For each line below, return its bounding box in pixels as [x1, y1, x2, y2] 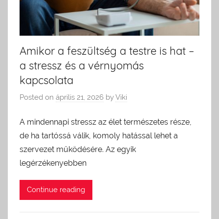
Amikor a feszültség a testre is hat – [20, 44, 194, 58]
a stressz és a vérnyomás [20, 58, 144, 72]
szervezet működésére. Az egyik [20, 144, 136, 154]
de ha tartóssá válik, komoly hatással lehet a [20, 131, 178, 140]
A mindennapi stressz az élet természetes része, [20, 117, 192, 127]
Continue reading [27, 185, 85, 195]
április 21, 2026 [56, 93, 104, 102]
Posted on [20, 93, 56, 102]
